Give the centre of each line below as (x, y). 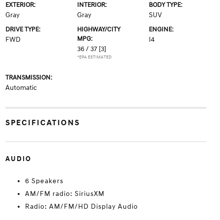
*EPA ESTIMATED (94, 57)
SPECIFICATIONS (42, 123)
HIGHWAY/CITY (98, 29)
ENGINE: (161, 29)
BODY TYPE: (166, 5)
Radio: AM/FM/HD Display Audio (81, 206)
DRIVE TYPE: (23, 29)
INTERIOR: (92, 5)
